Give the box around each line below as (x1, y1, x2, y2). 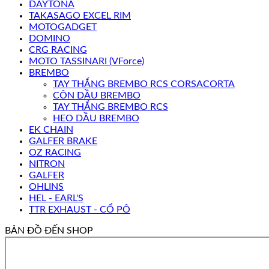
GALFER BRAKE (29, 136, 97, 147)
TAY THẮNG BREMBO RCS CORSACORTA (53, 79, 235, 89)
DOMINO (29, 34, 70, 44)
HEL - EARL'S (29, 193, 83, 204)
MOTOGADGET (29, 22, 97, 32)
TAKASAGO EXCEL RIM (29, 11, 131, 21)
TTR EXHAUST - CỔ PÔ (29, 205, 130, 215)
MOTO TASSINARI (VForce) (29, 56, 144, 67)
